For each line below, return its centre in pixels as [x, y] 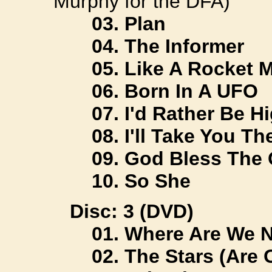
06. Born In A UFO [175, 91]
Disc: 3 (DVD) [132, 211]
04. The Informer [168, 46]
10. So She [141, 181]
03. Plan [129, 23]
